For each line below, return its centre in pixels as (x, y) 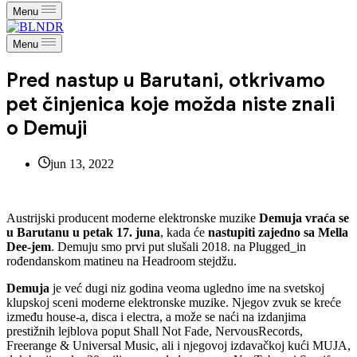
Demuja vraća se (304, 218)
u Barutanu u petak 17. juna (83, 232)
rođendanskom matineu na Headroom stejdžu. (122, 261)
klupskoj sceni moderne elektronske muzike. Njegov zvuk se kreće (174, 302)
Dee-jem (29, 246)
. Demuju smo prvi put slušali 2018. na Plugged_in (178, 246)
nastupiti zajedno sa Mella (278, 232)
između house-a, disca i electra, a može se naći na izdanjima (156, 316)
